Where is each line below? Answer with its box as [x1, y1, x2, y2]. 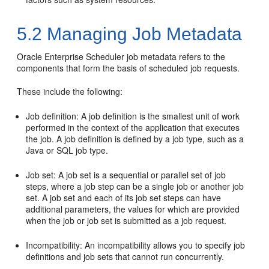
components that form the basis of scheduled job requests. [17, 62, 240, 74]
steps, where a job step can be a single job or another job [26, 180, 244, 192]
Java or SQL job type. [26, 144, 109, 156]
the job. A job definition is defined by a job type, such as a [26, 133, 244, 145]
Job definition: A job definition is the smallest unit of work [26, 110, 240, 122]
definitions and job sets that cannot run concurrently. [26, 250, 225, 262]
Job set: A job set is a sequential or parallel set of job [26, 169, 226, 181]
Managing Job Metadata [42, 24, 243, 44]
